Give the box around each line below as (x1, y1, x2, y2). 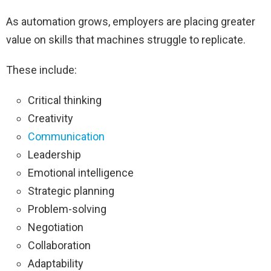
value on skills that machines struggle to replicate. (6, 33, 246, 47)
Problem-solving (28, 203, 106, 216)
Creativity (28, 112, 73, 125)
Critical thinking (28, 94, 102, 107)
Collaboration (28, 239, 91, 252)
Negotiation (28, 221, 83, 234)
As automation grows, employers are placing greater (6, 15, 255, 28)
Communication (28, 130, 105, 143)
